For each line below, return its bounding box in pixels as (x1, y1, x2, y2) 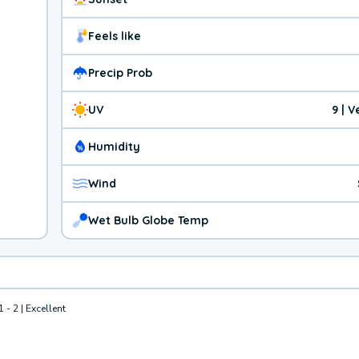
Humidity (88, 139, 140, 154)
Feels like (88, 28, 141, 43)
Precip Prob (88, 65, 152, 80)
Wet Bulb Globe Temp (88, 212, 208, 228)
